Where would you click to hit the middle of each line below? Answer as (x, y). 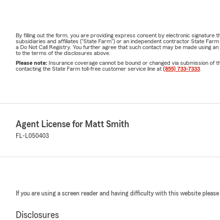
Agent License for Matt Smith (72, 124)
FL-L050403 (32, 136)
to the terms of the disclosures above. (63, 53)
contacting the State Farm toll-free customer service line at (89, 69)
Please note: (32, 63)
